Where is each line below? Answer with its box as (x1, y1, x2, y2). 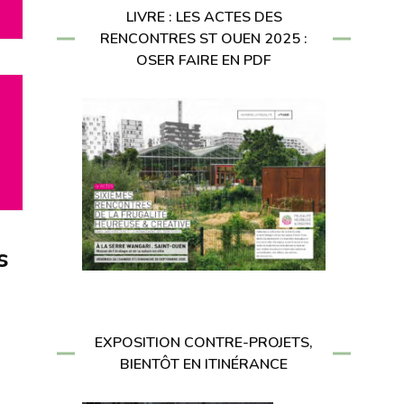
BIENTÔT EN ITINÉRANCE (120, 353, 288, 374)
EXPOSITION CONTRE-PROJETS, (95, 332, 313, 353)
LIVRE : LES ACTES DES (125, 7, 282, 28)
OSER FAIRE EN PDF (136, 50, 271, 71)
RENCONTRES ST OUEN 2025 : (100, 29, 308, 50)
